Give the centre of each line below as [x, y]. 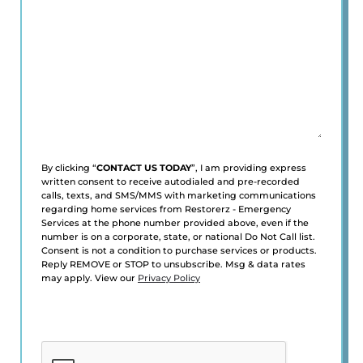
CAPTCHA [66, 331]
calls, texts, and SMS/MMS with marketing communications [179, 196]
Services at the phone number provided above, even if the [175, 223]
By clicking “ [69, 168]
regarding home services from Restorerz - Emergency [166, 209]
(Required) [66, 23]
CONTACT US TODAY [144, 168]
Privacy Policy [169, 278]
